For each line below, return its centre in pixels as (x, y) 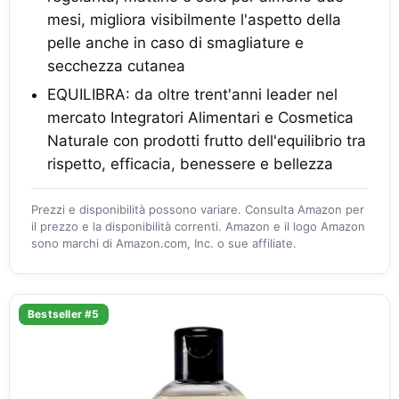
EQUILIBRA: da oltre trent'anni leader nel (192, 94)
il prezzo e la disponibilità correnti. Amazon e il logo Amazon (198, 226)
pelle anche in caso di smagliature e (175, 43)
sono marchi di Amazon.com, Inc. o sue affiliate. (164, 243)
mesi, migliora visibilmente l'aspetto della (194, 20)
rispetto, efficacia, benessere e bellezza (190, 164)
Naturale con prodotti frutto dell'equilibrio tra (207, 141)
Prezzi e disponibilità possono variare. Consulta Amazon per (198, 209)
